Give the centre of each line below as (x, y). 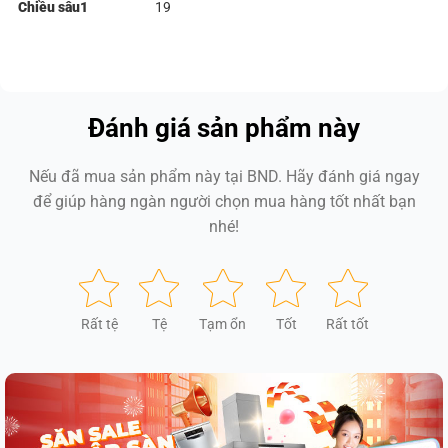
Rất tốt (347, 324)
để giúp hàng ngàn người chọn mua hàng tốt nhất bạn (224, 202)
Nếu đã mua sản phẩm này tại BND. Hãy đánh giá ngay (224, 177)
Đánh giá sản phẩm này (224, 128)
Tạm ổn (222, 324)
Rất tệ (99, 324)
